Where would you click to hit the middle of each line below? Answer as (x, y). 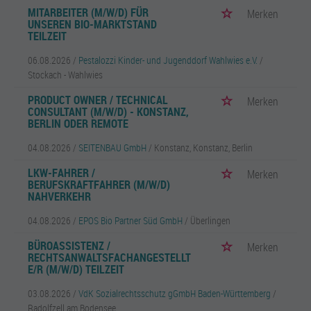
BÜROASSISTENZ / (69, 246)
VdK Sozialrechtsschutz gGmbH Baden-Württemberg (175, 293)
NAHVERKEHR (59, 196)
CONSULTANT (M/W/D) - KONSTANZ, (108, 112)
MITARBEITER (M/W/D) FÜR (88, 12)
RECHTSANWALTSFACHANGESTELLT (109, 258)
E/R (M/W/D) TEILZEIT (76, 269)
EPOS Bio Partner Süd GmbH (131, 220)
